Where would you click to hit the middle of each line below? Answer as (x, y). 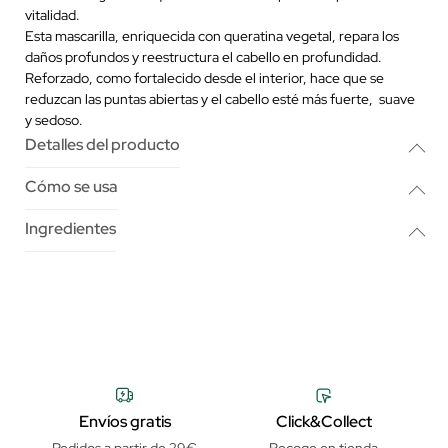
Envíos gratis (124, 422)
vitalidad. (52, 14)
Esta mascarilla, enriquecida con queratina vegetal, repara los (212, 35)
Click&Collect (323, 422)
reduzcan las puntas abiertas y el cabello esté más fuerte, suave (220, 98)
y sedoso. (54, 119)
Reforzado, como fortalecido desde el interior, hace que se (204, 77)
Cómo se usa (71, 186)
